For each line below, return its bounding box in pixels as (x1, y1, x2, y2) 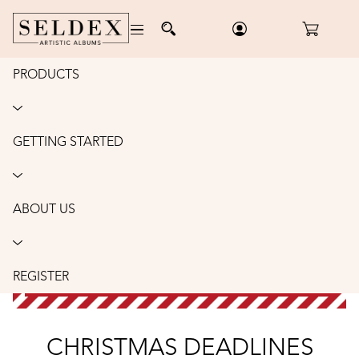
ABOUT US (13, 204, 75, 216)
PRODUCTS (13, 69, 79, 82)
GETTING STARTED (13, 136, 123, 149)
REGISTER (13, 271, 69, 284)
